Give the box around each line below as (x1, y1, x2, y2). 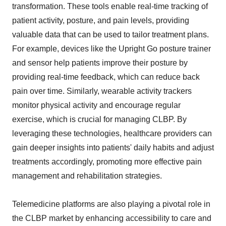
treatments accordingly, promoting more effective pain (12, 157, 202, 166)
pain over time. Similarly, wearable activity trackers (12, 87, 192, 96)
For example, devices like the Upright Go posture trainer (12, 44, 211, 53)
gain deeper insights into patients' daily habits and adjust (12, 143, 214, 152)
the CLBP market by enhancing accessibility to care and (12, 214, 211, 223)
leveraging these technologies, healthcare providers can (12, 129, 212, 138)
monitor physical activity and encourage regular (12, 101, 181, 110)
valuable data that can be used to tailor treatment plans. (12, 30, 209, 39)
